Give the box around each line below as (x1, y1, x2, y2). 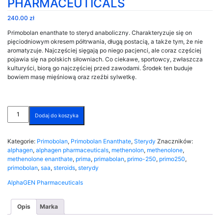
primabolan (94, 155, 124, 163)
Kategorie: (7, 137, 37, 145)
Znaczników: (157, 137, 193, 145)
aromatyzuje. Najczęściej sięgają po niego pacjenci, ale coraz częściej (7, 46, 201, 54)
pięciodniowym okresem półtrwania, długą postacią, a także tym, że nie (7, 37, 203, 45)
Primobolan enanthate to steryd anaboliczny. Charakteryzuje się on (7, 28, 192, 36)
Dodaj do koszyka (34, 112, 79, 119)
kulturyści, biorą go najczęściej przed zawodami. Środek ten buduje (7, 64, 192, 72)
